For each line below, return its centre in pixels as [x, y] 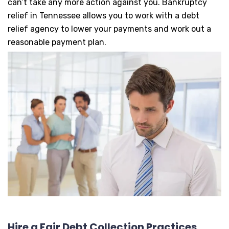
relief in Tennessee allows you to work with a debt [104, 15]
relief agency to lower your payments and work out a [109, 29]
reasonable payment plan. [57, 42]
